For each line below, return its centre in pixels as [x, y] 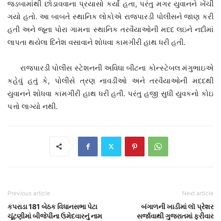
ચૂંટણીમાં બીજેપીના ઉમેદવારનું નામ [55, 216]
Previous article [29, 193]
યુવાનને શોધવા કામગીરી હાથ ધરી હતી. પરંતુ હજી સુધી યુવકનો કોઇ [110, 93]
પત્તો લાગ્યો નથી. [33, 106]
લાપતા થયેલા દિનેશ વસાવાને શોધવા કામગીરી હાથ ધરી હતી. [96, 42]
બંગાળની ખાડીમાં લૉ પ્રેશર [177, 206]
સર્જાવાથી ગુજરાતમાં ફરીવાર [175, 216]
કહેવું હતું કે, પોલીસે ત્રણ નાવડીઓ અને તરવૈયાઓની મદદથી [110, 80]
